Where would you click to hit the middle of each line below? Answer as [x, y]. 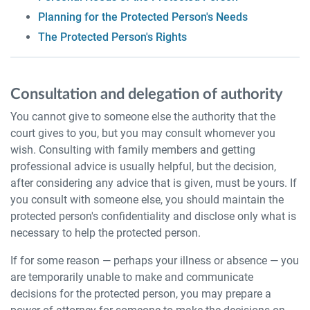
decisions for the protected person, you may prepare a [141, 294]
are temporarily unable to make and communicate [132, 277]
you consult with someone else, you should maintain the [147, 200]
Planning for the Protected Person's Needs [143, 17]
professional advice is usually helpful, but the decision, [143, 166]
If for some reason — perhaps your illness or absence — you [155, 261]
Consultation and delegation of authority [147, 94]
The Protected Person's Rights [112, 37]
